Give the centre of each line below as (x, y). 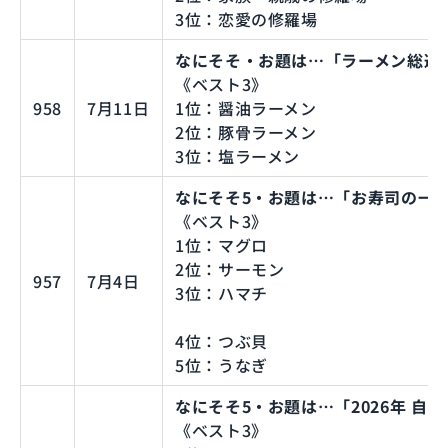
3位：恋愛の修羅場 (246, 18)
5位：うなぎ (221, 364)
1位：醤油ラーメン (246, 107)
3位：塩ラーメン (238, 155)
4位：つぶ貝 (221, 340)
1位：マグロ (221, 244)
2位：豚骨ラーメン (246, 131)
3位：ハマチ (221, 292)
